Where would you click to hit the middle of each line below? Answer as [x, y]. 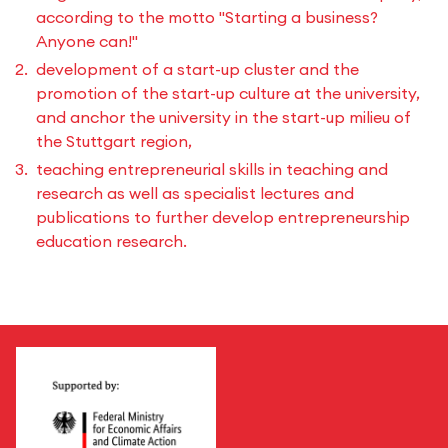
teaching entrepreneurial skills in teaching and [212, 169]
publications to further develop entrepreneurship [223, 217]
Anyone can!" [87, 41]
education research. [111, 241]
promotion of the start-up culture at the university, [228, 93]
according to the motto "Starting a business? [207, 17]
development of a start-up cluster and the [197, 69]
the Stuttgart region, [114, 141]
